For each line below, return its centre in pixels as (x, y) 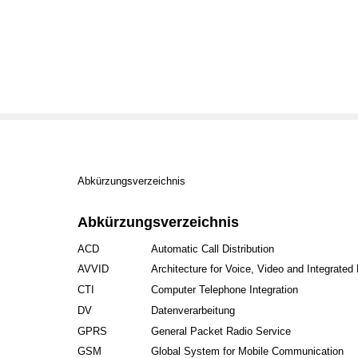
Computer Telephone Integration (225, 289)
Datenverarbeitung (193, 310)
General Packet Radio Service (221, 331)
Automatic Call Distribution (213, 249)
